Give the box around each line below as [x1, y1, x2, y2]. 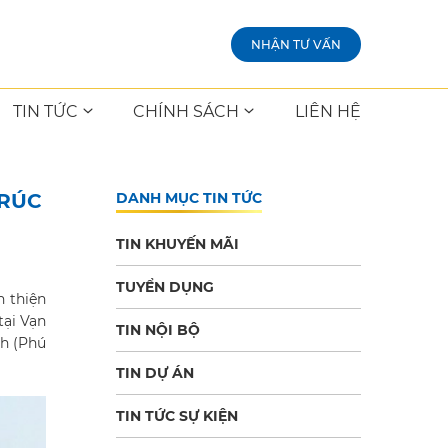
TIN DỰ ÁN [116, 364, 194, 382]
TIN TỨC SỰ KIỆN [116, 407, 238, 425]
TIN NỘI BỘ [116, 321, 200, 339]
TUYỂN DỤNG [116, 278, 214, 296]
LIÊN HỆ [294, 102, 361, 121]
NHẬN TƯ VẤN [251, 36, 341, 52]
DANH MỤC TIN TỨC [116, 189, 262, 207]
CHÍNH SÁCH [133, 102, 240, 121]
